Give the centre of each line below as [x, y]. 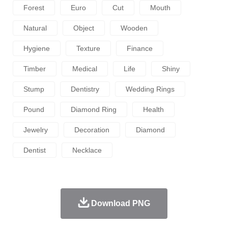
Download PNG [120, 204]
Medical [85, 69]
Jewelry [36, 130]
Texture [88, 49]
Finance [140, 49]
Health [153, 110]
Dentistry [85, 89]
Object [84, 28]
